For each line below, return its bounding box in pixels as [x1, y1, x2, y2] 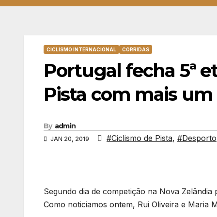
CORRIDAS [122, 46, 149, 52]
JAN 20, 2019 [49, 135, 91, 143]
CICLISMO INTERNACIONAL [46, 46, 116, 52]
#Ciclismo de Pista [107, 133, 172, 143]
